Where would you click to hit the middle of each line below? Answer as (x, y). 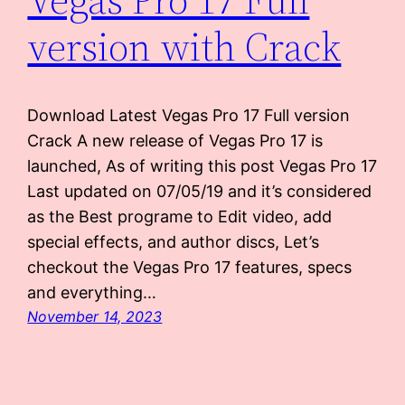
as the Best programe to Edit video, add (180, 217)
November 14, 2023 (95, 317)
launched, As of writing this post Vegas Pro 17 (202, 166)
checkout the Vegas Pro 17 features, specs (190, 268)
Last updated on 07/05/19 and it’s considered (200, 192)
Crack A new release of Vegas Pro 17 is (175, 141)
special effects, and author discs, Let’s (174, 242)
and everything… (92, 293)
